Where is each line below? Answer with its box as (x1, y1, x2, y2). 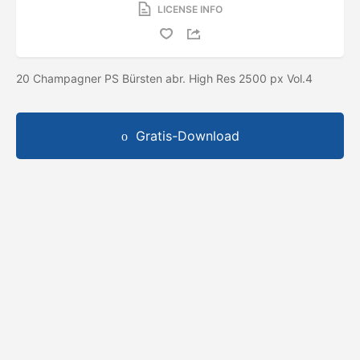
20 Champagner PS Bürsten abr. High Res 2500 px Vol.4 (16, 71, 316, 85)
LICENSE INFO (157, 2, 223, 15)
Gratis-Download (135, 127, 239, 144)
